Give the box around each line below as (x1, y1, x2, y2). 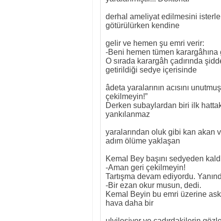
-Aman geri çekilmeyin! (106, 163, 185, 172)
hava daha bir (106, 199, 155, 207)
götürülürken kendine (106, 21, 182, 30)
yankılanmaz (106, 110, 152, 118)
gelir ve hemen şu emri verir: (106, 39, 204, 47)
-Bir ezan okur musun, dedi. (106, 181, 203, 189)
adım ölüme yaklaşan (106, 137, 182, 145)
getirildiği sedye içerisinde (106, 66, 199, 74)
